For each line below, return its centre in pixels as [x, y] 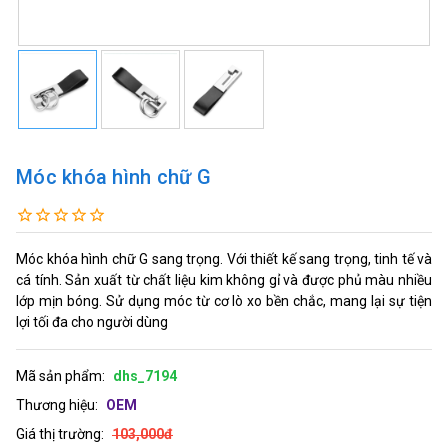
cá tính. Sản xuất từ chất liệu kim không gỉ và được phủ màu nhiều [224, 279]
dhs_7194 [145, 375]
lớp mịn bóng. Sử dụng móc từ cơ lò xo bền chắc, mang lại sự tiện [224, 300]
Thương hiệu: [57, 404]
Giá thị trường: [60, 433]
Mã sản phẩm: [60, 375]
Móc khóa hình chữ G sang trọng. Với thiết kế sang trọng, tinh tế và [224, 258]
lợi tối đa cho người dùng [92, 321]
